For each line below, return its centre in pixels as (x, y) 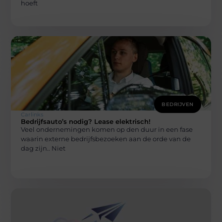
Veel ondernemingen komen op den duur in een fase (107, 130)
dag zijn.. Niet (43, 148)
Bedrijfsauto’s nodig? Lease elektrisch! (86, 122)
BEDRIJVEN (178, 105)
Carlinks (32, 115)
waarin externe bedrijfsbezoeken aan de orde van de (106, 139)
